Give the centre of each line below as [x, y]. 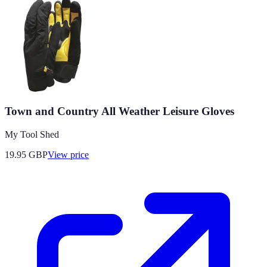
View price [68, 155]
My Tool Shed [32, 135]
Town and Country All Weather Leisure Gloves [119, 111]
